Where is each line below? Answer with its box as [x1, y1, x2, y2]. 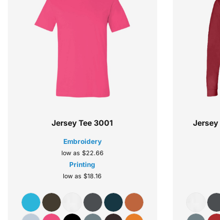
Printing [69, 161, 96, 168]
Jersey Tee [52, 118, 92, 128]
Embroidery [63, 137, 102, 145]
